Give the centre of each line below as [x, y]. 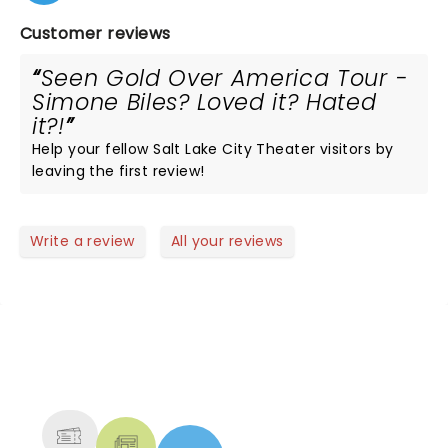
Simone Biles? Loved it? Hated [204, 102]
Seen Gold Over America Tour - [224, 78]
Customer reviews [95, 33]
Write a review [82, 241]
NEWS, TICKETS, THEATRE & [216, 369]
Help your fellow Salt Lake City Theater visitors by [213, 149]
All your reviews [227, 241]
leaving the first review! [118, 171]
